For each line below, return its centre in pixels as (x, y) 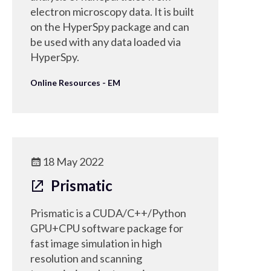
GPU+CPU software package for (107, 228)
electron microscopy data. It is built (112, 11)
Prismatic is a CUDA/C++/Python (108, 213)
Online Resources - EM (75, 83)
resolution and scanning (86, 258)
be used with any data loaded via (106, 42)
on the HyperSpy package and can (110, 27)
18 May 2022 (73, 162)
